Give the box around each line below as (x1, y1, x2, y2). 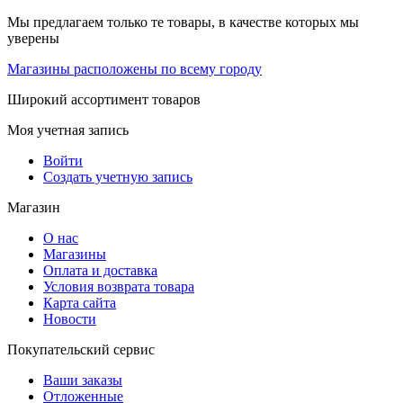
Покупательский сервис (7, 341, 155, 357)
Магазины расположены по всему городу (7, 60, 262, 76)
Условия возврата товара (43, 278, 194, 294)
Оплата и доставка (43, 262, 157, 278)
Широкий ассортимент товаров (7, 91, 201, 107)
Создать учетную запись (43, 168, 193, 184)
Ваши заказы (43, 372, 122, 388)
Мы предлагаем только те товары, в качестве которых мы (7, 13, 359, 30)
